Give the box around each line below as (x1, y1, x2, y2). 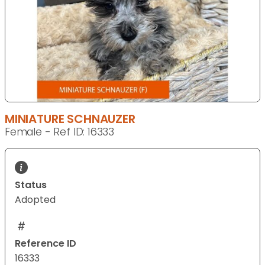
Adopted (15, 193, 56, 207)
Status (15, 178, 47, 192)
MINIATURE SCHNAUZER (5, 111, 135, 128)
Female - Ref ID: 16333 (5, 125, 115, 140)
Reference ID (15, 237, 76, 251)
